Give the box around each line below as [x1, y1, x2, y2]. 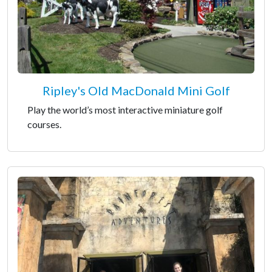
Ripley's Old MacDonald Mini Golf [42, 83, 230, 98]
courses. [27, 118, 61, 130]
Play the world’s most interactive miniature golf [27, 104, 223, 115]
